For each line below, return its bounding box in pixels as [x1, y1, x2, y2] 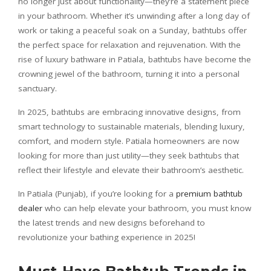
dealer [18, 203, 42, 214]
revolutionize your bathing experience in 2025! [18, 232, 195, 243]
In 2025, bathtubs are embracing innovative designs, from [18, 106, 241, 117]
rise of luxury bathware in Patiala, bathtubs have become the [18, 54, 251, 65]
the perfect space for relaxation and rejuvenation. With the [18, 39, 241, 50]
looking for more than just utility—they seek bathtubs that [18, 150, 239, 161]
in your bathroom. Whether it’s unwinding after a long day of [18, 10, 250, 21]
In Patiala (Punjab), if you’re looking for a [18, 188, 176, 199]
